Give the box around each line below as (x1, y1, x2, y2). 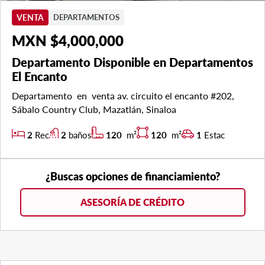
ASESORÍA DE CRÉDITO (80, 196, 185, 208)
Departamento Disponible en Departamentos (12, 54, 253, 69)
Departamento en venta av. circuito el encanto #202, (12, 89, 234, 101)
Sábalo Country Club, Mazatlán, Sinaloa (12, 103, 181, 115)
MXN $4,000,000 (12, 31, 124, 49)
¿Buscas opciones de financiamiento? (45, 169, 220, 183)
